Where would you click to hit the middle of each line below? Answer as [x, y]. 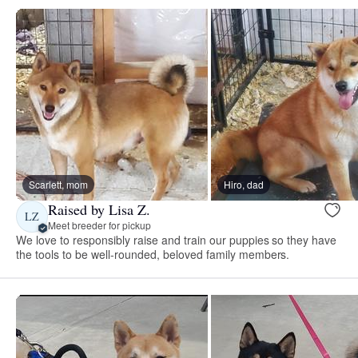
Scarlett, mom [58, 184]
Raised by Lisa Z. [99, 210]
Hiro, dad [244, 184]
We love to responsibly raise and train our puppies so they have [177, 239]
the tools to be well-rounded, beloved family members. [153, 254]
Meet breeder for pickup [99, 225]
